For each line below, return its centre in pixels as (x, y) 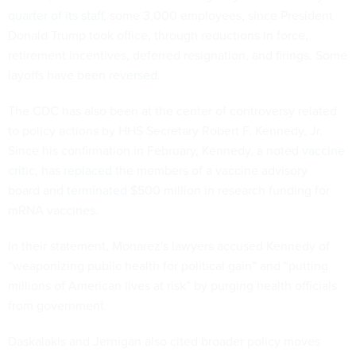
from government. (58, 306)
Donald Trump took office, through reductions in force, (158, 36)
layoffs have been (58, 75)
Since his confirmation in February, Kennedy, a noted (155, 151)
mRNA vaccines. (53, 211)
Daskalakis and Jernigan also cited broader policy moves (164, 342)
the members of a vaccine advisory (210, 171)
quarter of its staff (56, 16)
